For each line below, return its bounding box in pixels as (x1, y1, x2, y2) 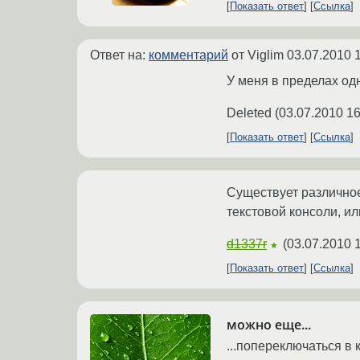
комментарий (149, 48, 228, 63)
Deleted (227, 106, 272, 121)
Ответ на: (90, 48, 149, 63)
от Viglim (228, 48, 287, 63)
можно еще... (227, 316, 311, 334)
